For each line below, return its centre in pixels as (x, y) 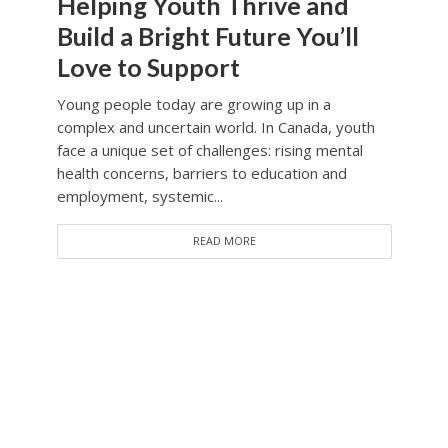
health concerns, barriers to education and (201, 173)
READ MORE (224, 241)
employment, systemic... (139, 196)
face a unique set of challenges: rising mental (209, 150)
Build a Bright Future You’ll (207, 36)
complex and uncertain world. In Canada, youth (215, 127)
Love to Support (148, 67)
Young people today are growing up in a (193, 104)
